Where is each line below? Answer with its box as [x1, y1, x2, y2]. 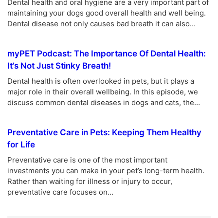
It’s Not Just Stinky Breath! [7, 60, 111, 71]
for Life [7, 139, 35, 149]
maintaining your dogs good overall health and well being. [7, 8, 206, 18]
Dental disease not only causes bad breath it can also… [7, 18, 196, 28]
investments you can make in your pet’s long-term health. [7, 165, 204, 175]
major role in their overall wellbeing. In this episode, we [7, 87, 198, 96]
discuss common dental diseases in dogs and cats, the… [7, 97, 200, 107]
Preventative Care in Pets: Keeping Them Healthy [7, 127, 201, 137]
